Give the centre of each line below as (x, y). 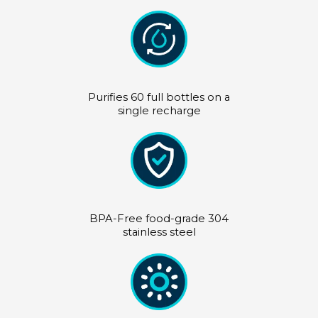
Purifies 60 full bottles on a (159, 98)
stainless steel (159, 232)
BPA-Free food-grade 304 (159, 219)
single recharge (159, 111)
